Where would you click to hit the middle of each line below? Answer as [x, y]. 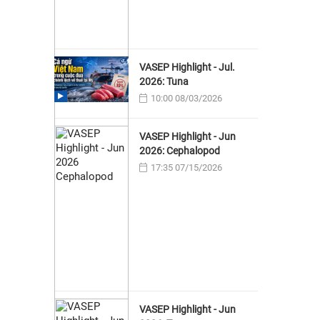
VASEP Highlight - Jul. [187, 67]
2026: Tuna [164, 82]
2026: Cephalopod [179, 151]
